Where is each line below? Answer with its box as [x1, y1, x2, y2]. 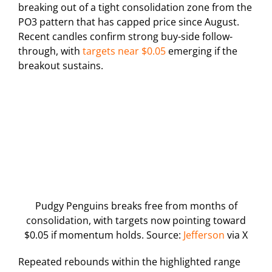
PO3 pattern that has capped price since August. [18, 15, 239, 29]
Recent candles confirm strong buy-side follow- [18, 29, 233, 43]
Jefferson [183, 228, 225, 242]
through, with [18, 44, 83, 58]
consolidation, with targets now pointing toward [26, 213, 246, 227]
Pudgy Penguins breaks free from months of [35, 199, 237, 212]
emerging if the [166, 44, 237, 58]
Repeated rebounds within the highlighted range [18, 254, 240, 268]
